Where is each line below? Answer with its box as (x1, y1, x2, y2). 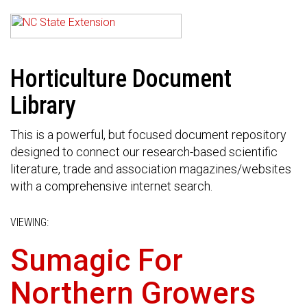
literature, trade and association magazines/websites (10, 162, 291, 176)
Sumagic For (10, 243, 183, 278)
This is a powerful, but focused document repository (10, 127, 286, 142)
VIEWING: (10, 216, 49, 229)
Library (10, 91, 76, 120)
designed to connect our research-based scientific (10, 145, 278, 159)
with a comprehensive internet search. (10, 179, 212, 193)
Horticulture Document (10, 64, 232, 93)
